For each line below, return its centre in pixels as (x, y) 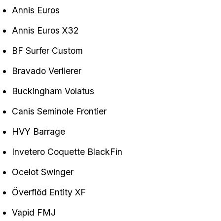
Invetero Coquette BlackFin (67, 152)
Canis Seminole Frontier (59, 111)
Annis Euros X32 (45, 31)
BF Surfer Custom (47, 51)
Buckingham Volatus (53, 91)
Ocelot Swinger (43, 172)
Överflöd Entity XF (49, 192)
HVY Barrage (38, 132)
